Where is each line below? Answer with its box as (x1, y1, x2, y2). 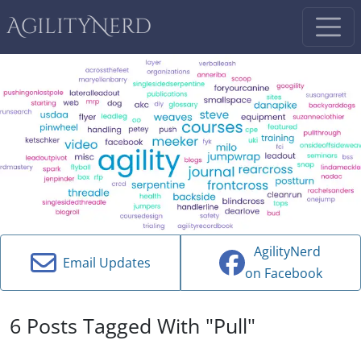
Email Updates (56, 253, 151, 272)
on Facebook (245, 264, 322, 283)
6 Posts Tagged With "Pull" (10, 311, 255, 339)
